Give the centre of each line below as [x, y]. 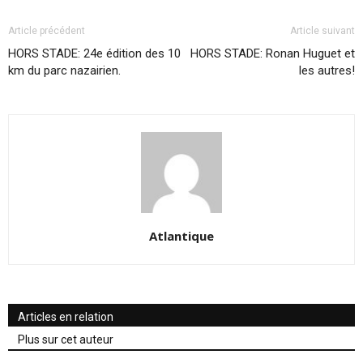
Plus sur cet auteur [66, 339]
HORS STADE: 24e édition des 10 [94, 53]
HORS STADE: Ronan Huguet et [273, 53]
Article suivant [322, 30]
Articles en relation [66, 316]
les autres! [327, 70]
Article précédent [47, 30]
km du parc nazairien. [64, 70]
